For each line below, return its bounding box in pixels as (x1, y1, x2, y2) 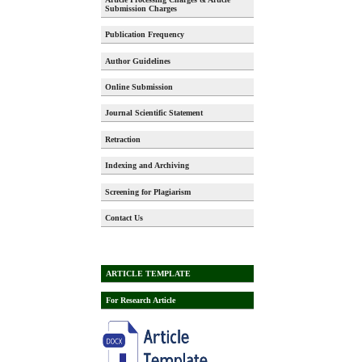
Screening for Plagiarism (105, 187, 192, 196)
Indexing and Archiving (105, 161, 190, 170)
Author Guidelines (105, 56, 171, 65)
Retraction (105, 134, 141, 144)
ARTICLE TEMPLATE (105, 268, 191, 278)
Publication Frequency (105, 30, 185, 40)
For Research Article (105, 295, 175, 305)
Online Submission (105, 82, 174, 92)
